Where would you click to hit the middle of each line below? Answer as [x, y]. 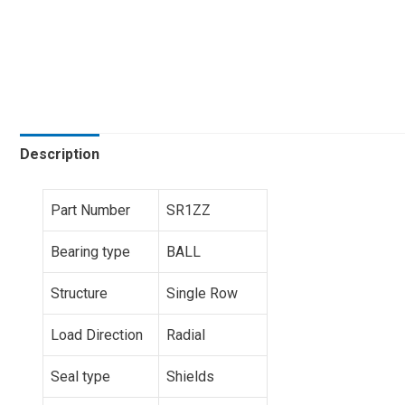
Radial [186, 334]
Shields [190, 376]
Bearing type [90, 251]
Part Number [90, 210]
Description [60, 154]
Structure [79, 293]
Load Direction [97, 334]
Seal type [80, 376]
